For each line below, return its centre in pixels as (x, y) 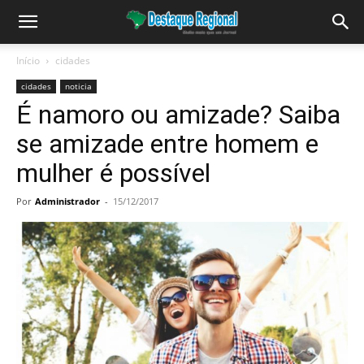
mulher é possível (113, 173)
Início (28, 61)
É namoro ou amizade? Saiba (178, 115)
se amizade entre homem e (167, 144)
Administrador (67, 201)
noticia (78, 86)
